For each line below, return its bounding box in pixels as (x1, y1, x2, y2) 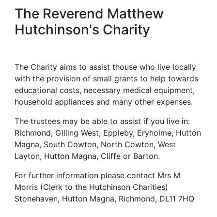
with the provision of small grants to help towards (15, 74, 198, 84)
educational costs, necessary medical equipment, (15, 85, 195, 95)
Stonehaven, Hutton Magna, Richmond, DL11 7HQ (15, 194, 194, 204)
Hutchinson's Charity (15, 21, 150, 38)
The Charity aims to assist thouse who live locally (15, 62, 196, 72)
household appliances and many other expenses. (15, 97, 193, 107)
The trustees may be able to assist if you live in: (15, 116, 190, 126)
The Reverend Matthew (15, 5, 164, 22)
